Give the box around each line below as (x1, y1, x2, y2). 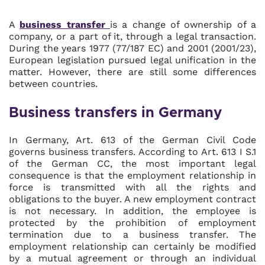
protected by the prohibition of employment (9, 217, 256, 228)
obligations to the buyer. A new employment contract (9, 193, 256, 205)
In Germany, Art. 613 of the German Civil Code (9, 134, 256, 146)
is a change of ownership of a (110, 19, 257, 30)
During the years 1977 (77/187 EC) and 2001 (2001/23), (9, 43, 256, 54)
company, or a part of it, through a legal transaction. (9, 31, 256, 42)
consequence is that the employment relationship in (9, 170, 256, 181)
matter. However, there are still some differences (9, 66, 256, 77)
